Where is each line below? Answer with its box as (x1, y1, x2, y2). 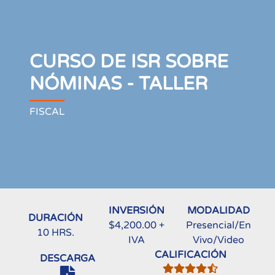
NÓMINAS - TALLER (29, 72, 207, 95)
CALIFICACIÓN (154, 249, 227, 261)
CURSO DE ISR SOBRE (29, 50, 228, 73)
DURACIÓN (28, 212, 83, 224)
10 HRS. (36, 227, 74, 239)
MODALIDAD (187, 204, 250, 217)
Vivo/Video (193, 234, 244, 246)
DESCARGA (40, 252, 95, 265)
